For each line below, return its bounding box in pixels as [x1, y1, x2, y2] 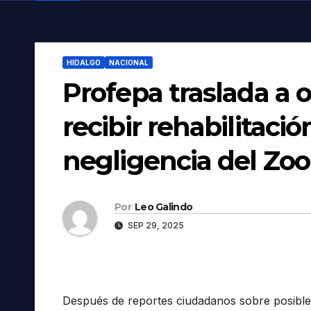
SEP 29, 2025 [126, 219, 184, 230]
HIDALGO [67, 58, 101, 67]
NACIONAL [109, 58, 149, 67]
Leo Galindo [134, 200, 193, 213]
